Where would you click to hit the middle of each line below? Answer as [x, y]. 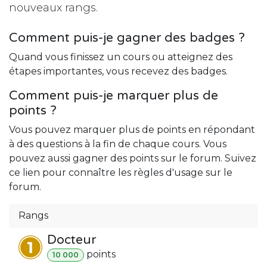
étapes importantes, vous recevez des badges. [118, 71]
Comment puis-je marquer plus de [114, 95]
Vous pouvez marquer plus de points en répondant [132, 129]
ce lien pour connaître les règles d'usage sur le [121, 172]
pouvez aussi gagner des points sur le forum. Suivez [133, 158]
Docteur [72, 240]
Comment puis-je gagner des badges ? [127, 38]
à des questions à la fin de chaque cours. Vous [118, 144]
